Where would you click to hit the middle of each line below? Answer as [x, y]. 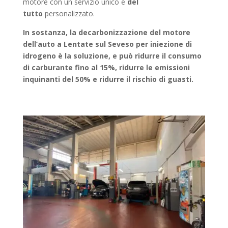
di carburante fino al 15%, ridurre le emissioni [106, 68]
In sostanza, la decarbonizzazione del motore [106, 33]
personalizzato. [68, 14]
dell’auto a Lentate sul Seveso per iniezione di [107, 44]
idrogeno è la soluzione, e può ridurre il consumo [112, 56]
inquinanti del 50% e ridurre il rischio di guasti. [108, 79]
